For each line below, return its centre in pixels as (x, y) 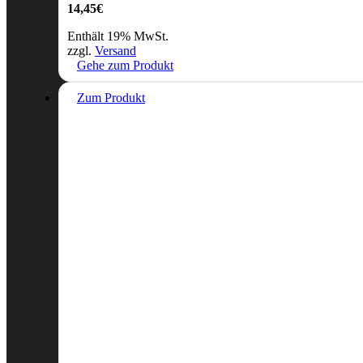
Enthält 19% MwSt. (118, 36)
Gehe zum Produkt (125, 66)
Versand (115, 51)
